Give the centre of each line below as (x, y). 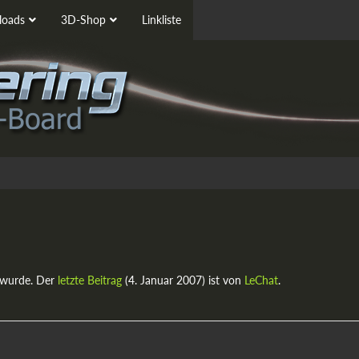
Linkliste (161, 20)
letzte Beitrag (90, 280)
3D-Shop (83, 20)
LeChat (261, 280)
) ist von (223, 280)
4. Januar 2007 (165, 280)
